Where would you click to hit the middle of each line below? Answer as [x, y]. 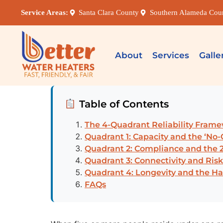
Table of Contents [122, 104]
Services [171, 56]
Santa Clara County [109, 13]
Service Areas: [45, 13]
